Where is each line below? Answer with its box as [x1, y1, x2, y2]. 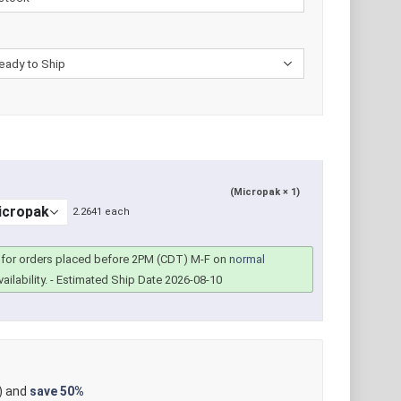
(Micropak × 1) [230, 186, 300, 198]
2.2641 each [73, 206, 131, 218]
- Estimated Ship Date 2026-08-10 [47, 273, 223, 287]
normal [229, 252, 266, 267]
